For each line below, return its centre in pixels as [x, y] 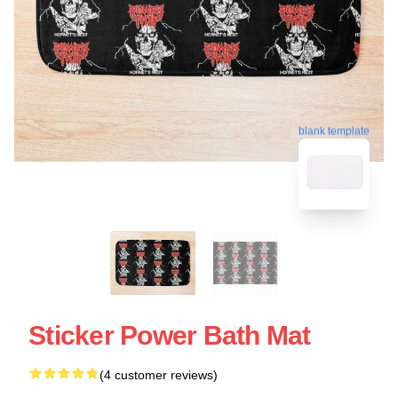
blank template [334, 127]
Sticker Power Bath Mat [170, 335]
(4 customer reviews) [159, 374]
